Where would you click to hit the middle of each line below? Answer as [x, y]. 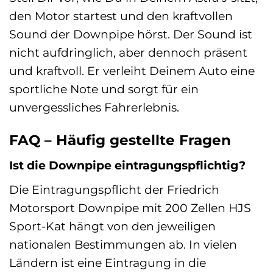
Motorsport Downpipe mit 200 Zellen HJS [130, 207]
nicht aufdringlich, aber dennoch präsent [128, 52]
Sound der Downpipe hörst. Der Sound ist [131, 34]
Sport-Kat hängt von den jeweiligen [112, 226]
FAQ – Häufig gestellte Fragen [120, 140]
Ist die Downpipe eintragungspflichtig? [127, 165]
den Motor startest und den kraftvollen [121, 16]
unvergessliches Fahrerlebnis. [94, 107]
